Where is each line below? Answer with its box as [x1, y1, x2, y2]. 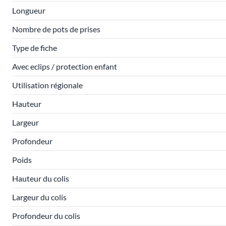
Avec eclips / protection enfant [12, 62, 117, 71]
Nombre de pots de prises [12, 24, 100, 34]
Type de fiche [12, 43, 57, 52]
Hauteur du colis [12, 174, 69, 183]
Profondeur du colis [12, 211, 80, 220]
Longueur [12, 6, 45, 15]
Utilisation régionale [12, 80, 83, 90]
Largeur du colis [12, 192, 67, 202]
